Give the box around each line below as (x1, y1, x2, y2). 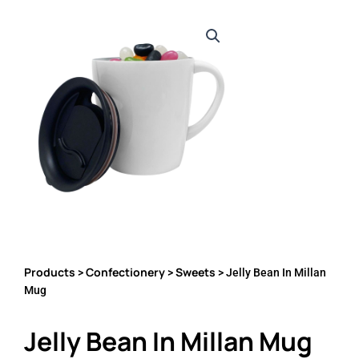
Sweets (175, 264, 216, 280)
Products (24, 264, 75, 280)
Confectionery (86, 264, 165, 280)
